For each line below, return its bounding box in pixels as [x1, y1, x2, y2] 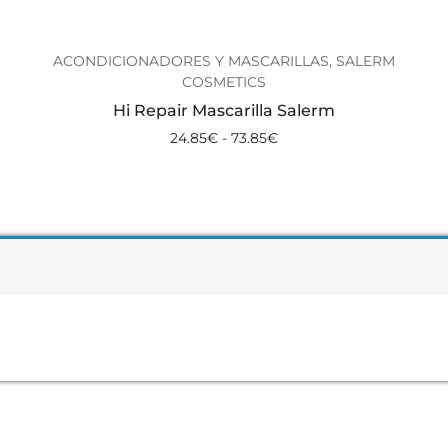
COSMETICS [182, 72, 266, 91]
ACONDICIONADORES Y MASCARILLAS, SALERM [53, 51, 395, 70]
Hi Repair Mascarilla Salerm [113, 100, 335, 120]
